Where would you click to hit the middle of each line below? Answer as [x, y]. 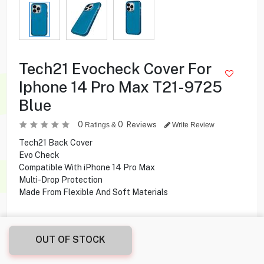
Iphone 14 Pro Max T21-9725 [120, 87]
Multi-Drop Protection [60, 179]
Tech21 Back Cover [55, 142]
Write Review [192, 125]
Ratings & [100, 125]
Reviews [142, 124]
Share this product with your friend [84, 252]
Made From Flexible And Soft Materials [93, 192]
